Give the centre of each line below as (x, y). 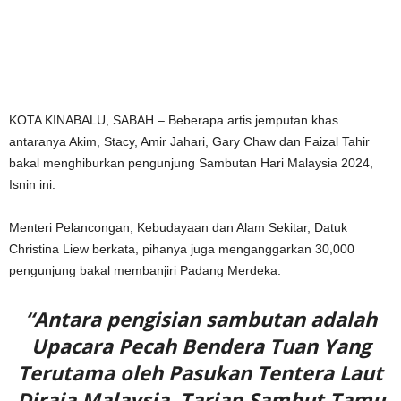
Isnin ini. (32, 184)
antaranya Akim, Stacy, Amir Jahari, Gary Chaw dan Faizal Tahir (189, 141)
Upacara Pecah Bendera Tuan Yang (200, 345)
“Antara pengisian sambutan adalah (200, 318)
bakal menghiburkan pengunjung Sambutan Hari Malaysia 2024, (191, 162)
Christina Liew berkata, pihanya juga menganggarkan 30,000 (182, 248)
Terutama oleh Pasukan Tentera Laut (200, 372)
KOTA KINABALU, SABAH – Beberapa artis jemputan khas (174, 119)
